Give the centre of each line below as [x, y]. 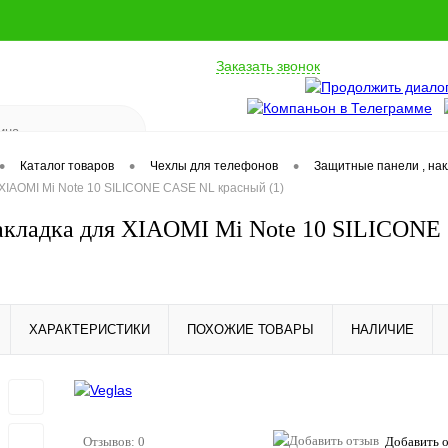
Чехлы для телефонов [214, 166]
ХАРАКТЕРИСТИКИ [89, 329]
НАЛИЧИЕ [382, 329]
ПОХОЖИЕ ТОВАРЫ [250, 329]
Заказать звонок [268, 65]
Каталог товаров [67, 166]
